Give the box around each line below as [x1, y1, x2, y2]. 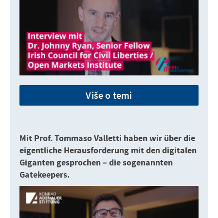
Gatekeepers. [19, 169, 70, 182]
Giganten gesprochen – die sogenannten [19, 157, 173, 169]
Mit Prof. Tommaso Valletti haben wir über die [19, 132, 195, 145]
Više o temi [86, 89, 132, 102]
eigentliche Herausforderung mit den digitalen [19, 145, 197, 157]
